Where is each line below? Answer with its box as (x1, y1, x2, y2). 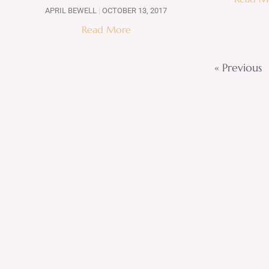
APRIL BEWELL (45, 6, 99, 16)
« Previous (214, 61, 262, 75)
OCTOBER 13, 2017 (100, 6, 168, 16)
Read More (81, 23, 131, 36)
